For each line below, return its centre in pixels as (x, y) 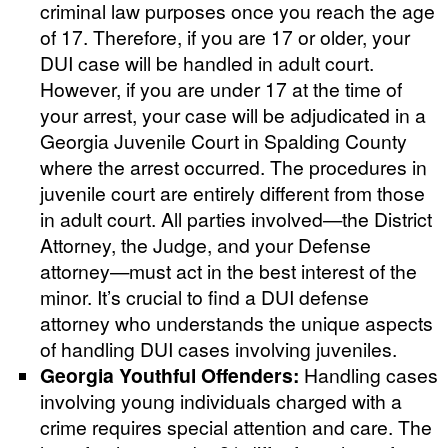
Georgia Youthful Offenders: (169, 374)
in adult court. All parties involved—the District (236, 218)
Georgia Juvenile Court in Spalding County (223, 140)
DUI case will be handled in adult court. (207, 62)
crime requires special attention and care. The (236, 426)
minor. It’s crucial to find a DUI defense (204, 296)
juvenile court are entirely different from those (232, 192)
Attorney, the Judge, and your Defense (205, 244)
